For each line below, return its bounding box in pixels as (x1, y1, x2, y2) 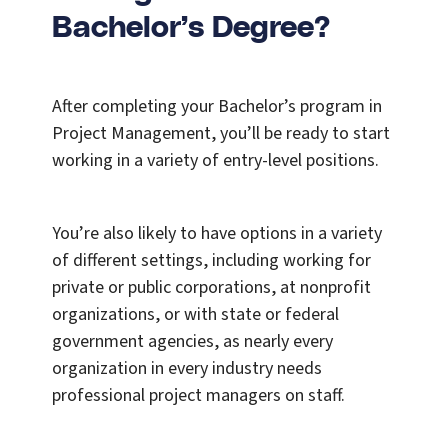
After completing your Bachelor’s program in (52, 94, 382, 120)
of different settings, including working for (52, 248, 371, 274)
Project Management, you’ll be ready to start (52, 121, 390, 147)
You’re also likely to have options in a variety (52, 221, 382, 247)
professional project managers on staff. (52, 383, 345, 409)
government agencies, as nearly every (52, 329, 333, 355)
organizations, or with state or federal (52, 302, 339, 328)
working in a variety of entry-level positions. (52, 148, 379, 174)
